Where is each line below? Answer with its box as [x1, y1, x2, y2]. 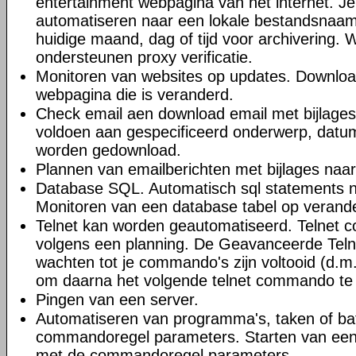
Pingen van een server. [36, 291, 199, 308]
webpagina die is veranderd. [36, 86, 234, 103]
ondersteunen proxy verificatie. [36, 48, 253, 66]
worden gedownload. [36, 141, 181, 159]
